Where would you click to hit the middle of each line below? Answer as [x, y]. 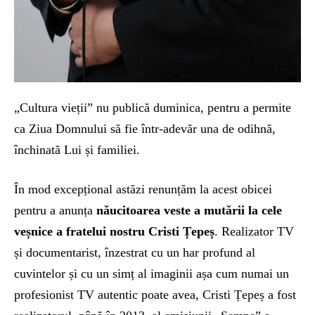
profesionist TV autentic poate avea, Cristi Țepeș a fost [155, 294]
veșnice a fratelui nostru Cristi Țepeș [114, 231]
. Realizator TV [254, 231]
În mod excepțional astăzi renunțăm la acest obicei [143, 189]
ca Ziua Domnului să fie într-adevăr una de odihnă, [145, 128]
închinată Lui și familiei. [77, 149]
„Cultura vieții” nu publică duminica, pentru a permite [153, 107]
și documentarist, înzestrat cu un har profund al [135, 252]
